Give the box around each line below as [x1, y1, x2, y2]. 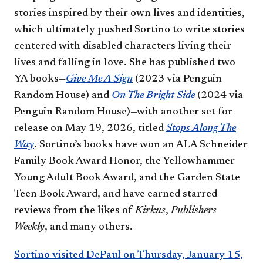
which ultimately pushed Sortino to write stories [14, 25, 245, 36]
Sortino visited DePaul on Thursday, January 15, [14, 250, 243, 261]
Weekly [14, 222, 45, 233]
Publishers [171, 205, 217, 217]
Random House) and [14, 90, 112, 102]
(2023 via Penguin [133, 74, 222, 85]
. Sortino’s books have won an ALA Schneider [34, 140, 248, 151]
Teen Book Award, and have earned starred [14, 189, 217, 200]
